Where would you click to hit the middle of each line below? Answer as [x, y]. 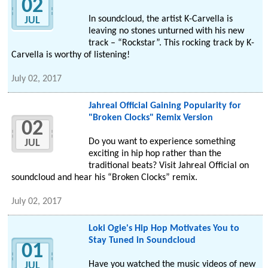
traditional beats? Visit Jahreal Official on [168, 166]
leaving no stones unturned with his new [166, 31]
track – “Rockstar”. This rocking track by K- [171, 43]
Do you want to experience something [162, 142]
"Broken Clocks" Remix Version [150, 118]
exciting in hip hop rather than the [155, 154]
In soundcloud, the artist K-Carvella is [160, 19]
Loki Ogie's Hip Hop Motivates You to [164, 229]
